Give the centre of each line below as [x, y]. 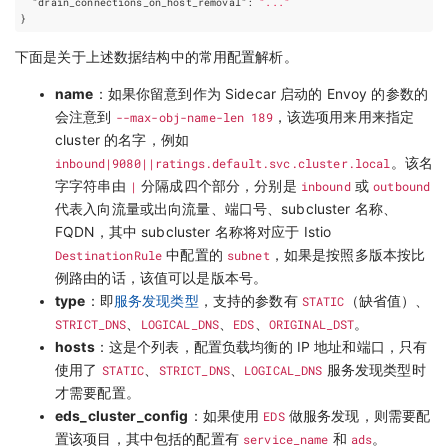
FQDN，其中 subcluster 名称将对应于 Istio [193, 231]
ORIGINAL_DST [311, 323]
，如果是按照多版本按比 [347, 254]
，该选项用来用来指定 [343, 116]
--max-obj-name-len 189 [194, 116]
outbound [402, 185]
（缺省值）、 [387, 300]
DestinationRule [109, 254]
